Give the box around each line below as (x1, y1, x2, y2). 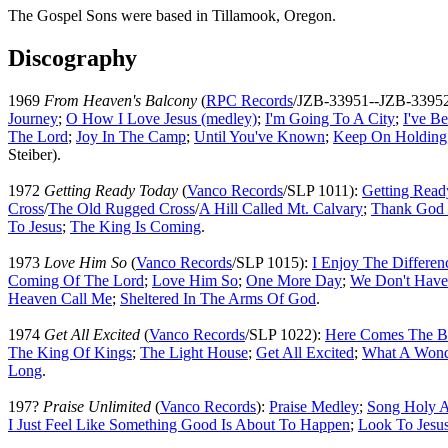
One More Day (246, 271, 342, 289)
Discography (8, 44, 137, 71)
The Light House (140, 343, 248, 361)
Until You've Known (194, 127, 325, 145)
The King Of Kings (8, 343, 132, 361)
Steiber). (8, 145, 61, 163)
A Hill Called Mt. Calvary (199, 199, 363, 217)
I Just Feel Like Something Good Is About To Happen (8, 415, 350, 433)
